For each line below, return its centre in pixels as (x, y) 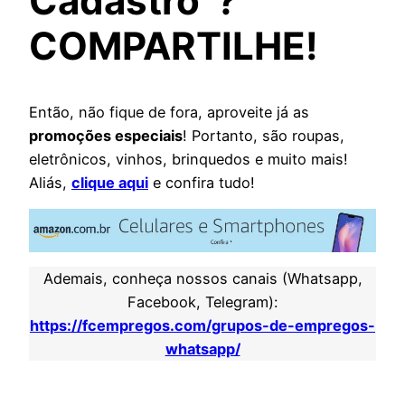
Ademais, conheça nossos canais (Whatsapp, (202, 278)
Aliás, (50, 183)
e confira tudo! (202, 183)
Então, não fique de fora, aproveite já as (169, 113)
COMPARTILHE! (174, 46)
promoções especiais (106, 136)
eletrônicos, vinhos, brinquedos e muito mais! (188, 160)
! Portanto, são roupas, (264, 136)
